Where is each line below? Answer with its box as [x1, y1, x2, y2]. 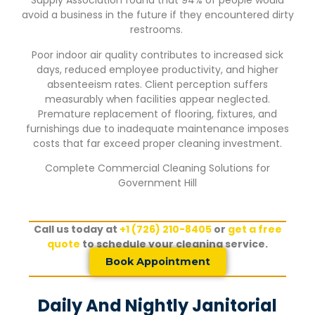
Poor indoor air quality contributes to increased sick [32, 47, 283, 62]
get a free [227, 221, 282, 236]
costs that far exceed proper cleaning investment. [33, 136, 282, 150]
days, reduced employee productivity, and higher [37, 62, 278, 77]
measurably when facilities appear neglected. [45, 91, 270, 106]
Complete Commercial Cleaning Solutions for [45, 161, 270, 176]
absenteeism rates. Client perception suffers [47, 77, 268, 91]
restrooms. [129, 22, 186, 37]
